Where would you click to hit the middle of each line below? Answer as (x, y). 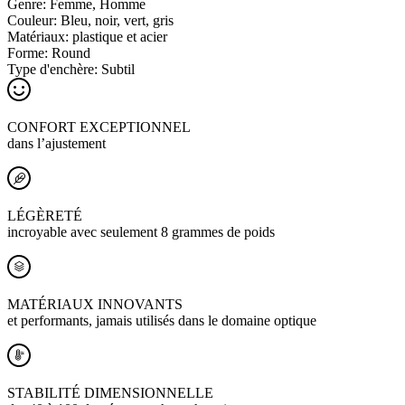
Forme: (29, 52)
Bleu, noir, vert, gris (117, 20)
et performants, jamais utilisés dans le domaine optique (162, 320)
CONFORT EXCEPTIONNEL (99, 127)
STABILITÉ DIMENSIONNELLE (110, 392)
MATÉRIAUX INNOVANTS (95, 304)
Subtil (118, 69)
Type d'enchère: (54, 69)
